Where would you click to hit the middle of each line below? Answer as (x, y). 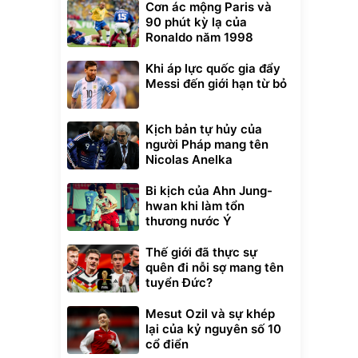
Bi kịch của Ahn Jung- (209, 191)
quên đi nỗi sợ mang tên (215, 267)
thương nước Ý (189, 221)
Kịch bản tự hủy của (204, 129)
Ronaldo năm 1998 (199, 37)
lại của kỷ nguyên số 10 (213, 329)
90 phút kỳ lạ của (196, 22)
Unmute (83, 317)
